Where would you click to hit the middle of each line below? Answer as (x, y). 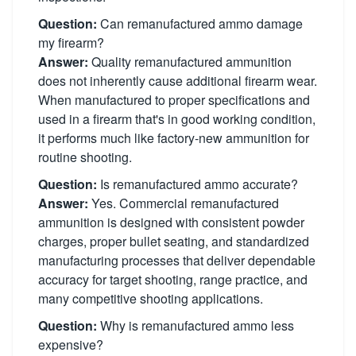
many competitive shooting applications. (151, 298)
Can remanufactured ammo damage (200, 23)
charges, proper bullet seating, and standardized (174, 241)
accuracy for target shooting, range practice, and (173, 279)
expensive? (71, 344)
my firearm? (71, 42)
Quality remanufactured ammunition (190, 61)
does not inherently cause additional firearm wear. (178, 80)
